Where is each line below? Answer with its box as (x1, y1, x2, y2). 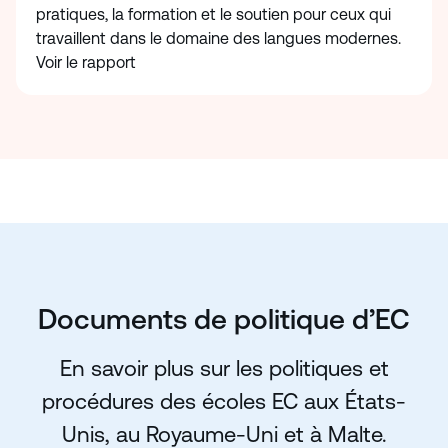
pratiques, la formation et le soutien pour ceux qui (36, 5, 391, 25)
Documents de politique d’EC (38, 303, 410, 336)
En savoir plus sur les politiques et (59, 356, 389, 382)
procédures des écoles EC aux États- (42, 389, 406, 415)
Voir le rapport (36, 53, 140, 73)
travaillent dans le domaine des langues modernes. (36, 29, 401, 49)
